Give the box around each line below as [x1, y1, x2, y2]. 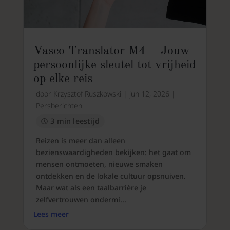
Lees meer [33, 209, 69, 219]
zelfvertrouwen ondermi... [35, 195, 126, 205]
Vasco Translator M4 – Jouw [33, 45, 190, 57]
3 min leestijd [50, 116, 100, 126]
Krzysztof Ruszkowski [53, 88, 121, 99]
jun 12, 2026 [129, 88, 169, 99]
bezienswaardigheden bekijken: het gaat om [35, 147, 191, 158]
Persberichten [35, 100, 82, 110]
